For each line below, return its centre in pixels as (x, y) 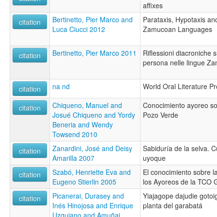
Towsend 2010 (75, 134)
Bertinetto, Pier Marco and (93, 19)
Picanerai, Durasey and (88, 195)
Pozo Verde (161, 115)
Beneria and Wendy (83, 124)
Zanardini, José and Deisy (92, 148)
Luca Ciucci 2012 (79, 29)
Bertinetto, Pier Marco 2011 (94, 53)
